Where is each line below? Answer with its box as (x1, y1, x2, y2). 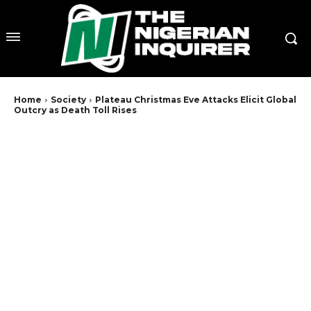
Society (51, 94, 86, 106)
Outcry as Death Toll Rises (14, 105, 137, 116)
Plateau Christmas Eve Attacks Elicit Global (95, 94, 296, 106)
